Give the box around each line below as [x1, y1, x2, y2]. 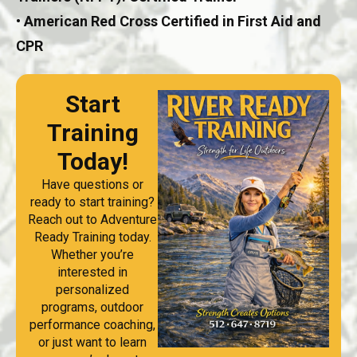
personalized [56, 282, 130, 298]
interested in [57, 265, 128, 280]
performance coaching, [29, 317, 156, 333]
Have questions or [41, 177, 144, 193]
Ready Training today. [33, 229, 151, 245]
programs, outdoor [41, 300, 144, 316]
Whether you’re [51, 247, 135, 263]
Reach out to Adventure [28, 212, 158, 228]
